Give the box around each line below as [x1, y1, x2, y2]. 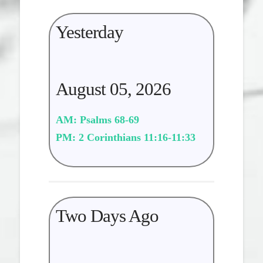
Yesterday [56, 22, 123, 42]
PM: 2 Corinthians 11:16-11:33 [56, 131, 196, 144]
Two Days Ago [56, 205, 159, 226]
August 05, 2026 [56, 79, 171, 99]
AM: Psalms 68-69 [56, 114, 140, 126]
